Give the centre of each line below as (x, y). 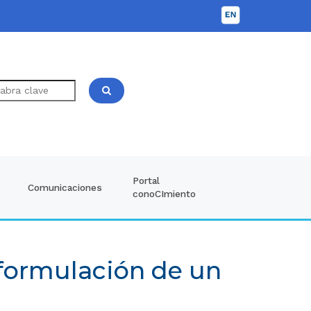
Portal (146, 181)
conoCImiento (164, 194)
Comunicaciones (65, 187)
